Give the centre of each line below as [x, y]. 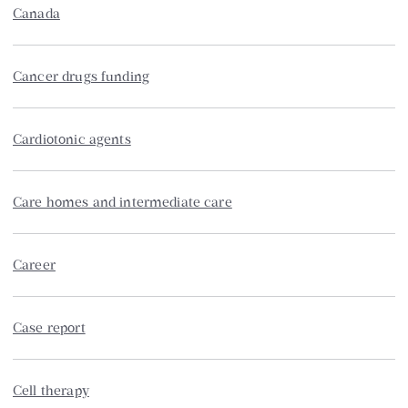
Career [34, 265]
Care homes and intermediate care [122, 202]
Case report [49, 327]
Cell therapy [51, 390]
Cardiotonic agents [72, 139]
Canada [36, 13]
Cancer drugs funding [81, 76]
